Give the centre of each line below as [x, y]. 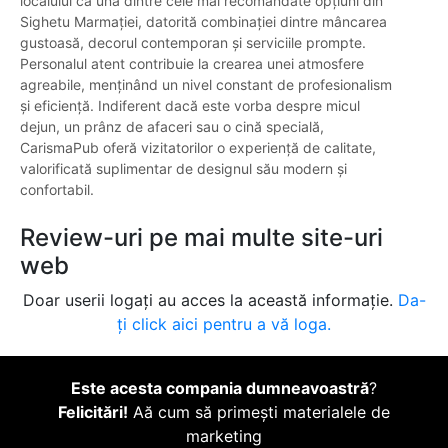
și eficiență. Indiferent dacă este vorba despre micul [190, 106]
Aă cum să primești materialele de [259, 412]
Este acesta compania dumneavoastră [220, 388]
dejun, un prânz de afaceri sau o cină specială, [172, 127]
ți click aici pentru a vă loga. [224, 324]
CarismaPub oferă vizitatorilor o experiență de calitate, [198, 148]
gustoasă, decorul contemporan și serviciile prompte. [193, 43]
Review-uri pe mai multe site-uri [201, 238]
